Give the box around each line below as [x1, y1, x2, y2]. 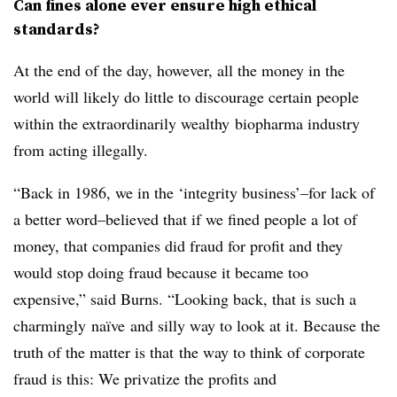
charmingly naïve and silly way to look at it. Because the [13, 315, 380, 337]
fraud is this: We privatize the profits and [13, 368, 276, 390]
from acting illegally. [13, 139, 148, 161]
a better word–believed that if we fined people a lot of [13, 208, 357, 230]
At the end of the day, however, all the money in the [13, 59, 345, 82]
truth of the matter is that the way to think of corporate [13, 341, 365, 363]
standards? [13, 18, 100, 41]
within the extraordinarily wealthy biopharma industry [13, 113, 360, 135]
